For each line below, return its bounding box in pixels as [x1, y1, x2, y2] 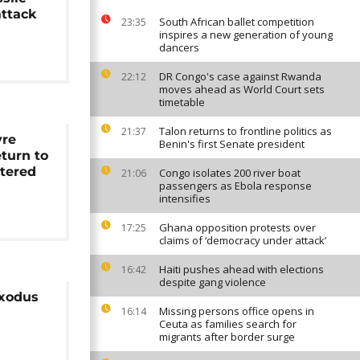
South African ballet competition [159, 14, 314, 29]
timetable [159, 95, 205, 109]
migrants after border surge [159, 329, 295, 344]
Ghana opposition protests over [159, 220, 316, 235]
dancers [159, 40, 199, 55]
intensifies [159, 191, 211, 206]
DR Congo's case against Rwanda [159, 69, 321, 84]
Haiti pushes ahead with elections [159, 262, 324, 276]
